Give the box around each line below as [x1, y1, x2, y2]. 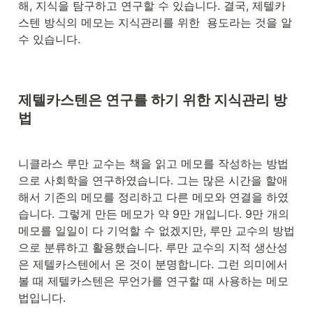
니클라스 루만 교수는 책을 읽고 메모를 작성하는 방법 [18, 156, 289, 170]
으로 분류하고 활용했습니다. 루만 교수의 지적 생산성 [18, 240, 288, 254]
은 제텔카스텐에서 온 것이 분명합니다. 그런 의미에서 [18, 256, 288, 271]
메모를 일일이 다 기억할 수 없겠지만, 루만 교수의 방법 [18, 223, 295, 238]
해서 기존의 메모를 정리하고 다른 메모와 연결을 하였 [18, 189, 289, 204]
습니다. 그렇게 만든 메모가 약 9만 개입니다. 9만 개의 [18, 206, 289, 221]
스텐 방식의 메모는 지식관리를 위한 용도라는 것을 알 [18, 15, 292, 30]
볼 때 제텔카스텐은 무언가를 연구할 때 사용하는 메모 [18, 273, 289, 288]
